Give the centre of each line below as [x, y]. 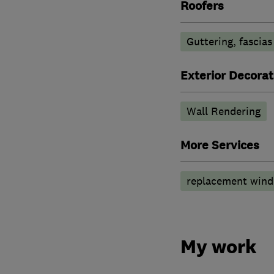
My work [218, 246]
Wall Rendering [223, 112]
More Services [220, 146]
